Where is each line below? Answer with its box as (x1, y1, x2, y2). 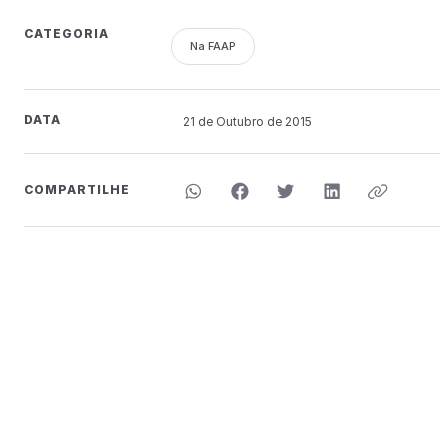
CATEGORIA (24, 25, 109, 41)
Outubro (215, 113, 264, 129)
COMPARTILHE (24, 181, 130, 197)
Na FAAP (189, 38, 236, 53)
